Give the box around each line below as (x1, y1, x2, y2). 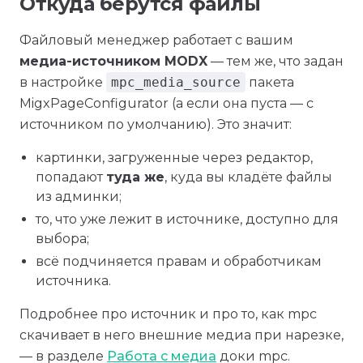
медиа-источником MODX (19, 53, 207, 69)
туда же (106, 169, 164, 185)
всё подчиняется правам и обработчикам (36, 254, 322, 269)
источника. (36, 273, 111, 288)
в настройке (19, 75, 106, 90)
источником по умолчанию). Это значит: (19, 117, 292, 132)
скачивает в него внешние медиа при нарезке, (19, 327, 344, 343)
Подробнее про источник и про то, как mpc (19, 306, 317, 322)
